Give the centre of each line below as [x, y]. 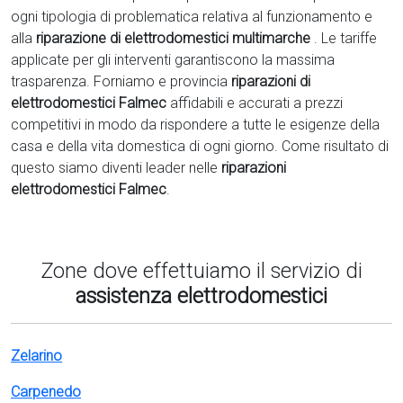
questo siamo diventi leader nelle [116, 168]
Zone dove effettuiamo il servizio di [201, 271]
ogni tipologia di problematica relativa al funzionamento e [192, 17]
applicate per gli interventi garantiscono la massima [173, 60]
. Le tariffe [345, 39]
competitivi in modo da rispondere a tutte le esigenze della [195, 125]
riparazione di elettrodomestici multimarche [175, 39]
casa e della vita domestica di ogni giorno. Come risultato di [200, 147]
